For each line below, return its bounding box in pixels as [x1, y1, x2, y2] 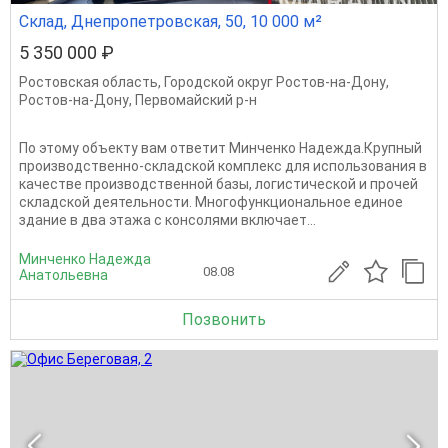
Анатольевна [19, 267, 108, 283]
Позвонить [182, 310, 266, 329]
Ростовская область [19, 74, 158, 90]
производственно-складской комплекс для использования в [19, 158, 427, 174]
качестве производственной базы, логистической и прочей [19, 176, 418, 192]
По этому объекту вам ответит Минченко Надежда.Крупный [19, 140, 422, 156]
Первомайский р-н [135, 92, 257, 108]
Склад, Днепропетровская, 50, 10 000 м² [19, 12, 322, 31]
